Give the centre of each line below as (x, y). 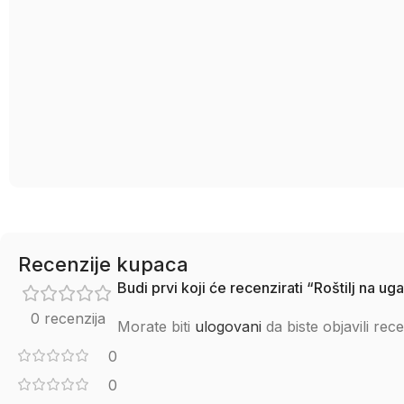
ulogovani (228, 326)
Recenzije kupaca (103, 264)
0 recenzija (68, 318)
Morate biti (156, 326)
